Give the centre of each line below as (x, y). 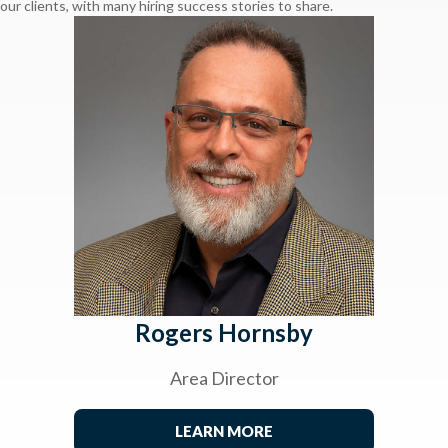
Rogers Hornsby (224, 332)
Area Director (224, 377)
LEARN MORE (224, 430)
